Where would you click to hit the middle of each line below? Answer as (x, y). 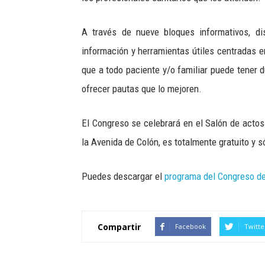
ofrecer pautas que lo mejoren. (142, 89)
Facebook (190, 226)
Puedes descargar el (123, 176)
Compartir (119, 227)
